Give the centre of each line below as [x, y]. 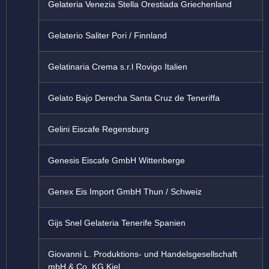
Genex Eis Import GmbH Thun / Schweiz [125, 192]
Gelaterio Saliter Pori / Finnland [107, 36]
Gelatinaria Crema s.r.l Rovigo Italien [118, 67]
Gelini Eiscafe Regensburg [98, 129]
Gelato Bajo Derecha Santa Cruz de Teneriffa [134, 98]
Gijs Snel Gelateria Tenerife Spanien [117, 223]
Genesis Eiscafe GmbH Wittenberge [116, 161]
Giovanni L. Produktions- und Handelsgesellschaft [143, 254]
